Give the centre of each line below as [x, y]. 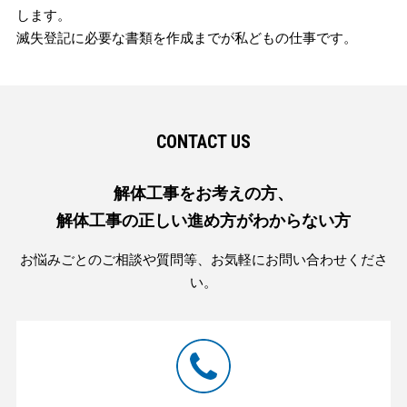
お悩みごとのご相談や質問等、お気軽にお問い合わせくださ [203, 259]
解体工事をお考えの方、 [203, 193]
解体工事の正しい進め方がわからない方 [203, 220]
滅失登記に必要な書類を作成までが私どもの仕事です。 [186, 37]
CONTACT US [203, 141]
